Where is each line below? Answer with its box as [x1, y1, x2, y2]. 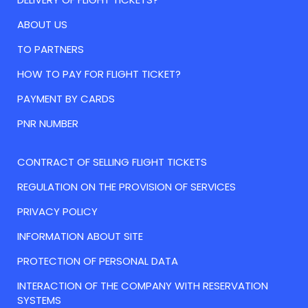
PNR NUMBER [17, 116, 78, 131]
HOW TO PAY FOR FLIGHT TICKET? [17, 67, 181, 82]
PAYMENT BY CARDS [17, 91, 115, 107]
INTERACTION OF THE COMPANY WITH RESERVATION [17, 278, 268, 294]
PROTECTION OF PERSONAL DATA [17, 254, 178, 269]
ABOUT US [17, 17, 67, 32]
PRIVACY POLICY [17, 204, 98, 219]
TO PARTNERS [17, 42, 84, 57]
